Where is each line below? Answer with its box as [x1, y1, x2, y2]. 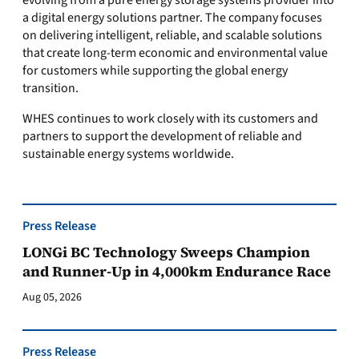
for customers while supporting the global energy [22, 62, 288, 79]
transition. [22, 79, 79, 97]
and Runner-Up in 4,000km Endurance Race [22, 261, 331, 281]
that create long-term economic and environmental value [22, 44, 328, 62]
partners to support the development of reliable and [22, 127, 302, 145]
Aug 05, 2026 [22, 289, 82, 305]
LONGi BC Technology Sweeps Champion [22, 242, 310, 262]
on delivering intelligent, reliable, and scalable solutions [22, 26, 322, 44]
